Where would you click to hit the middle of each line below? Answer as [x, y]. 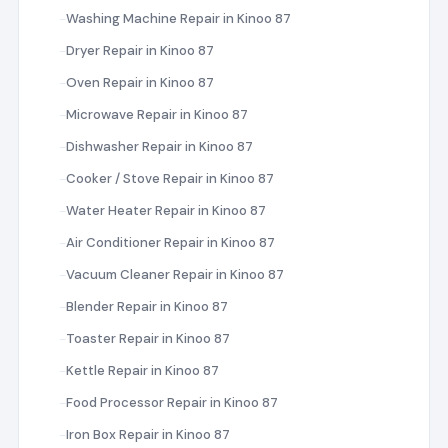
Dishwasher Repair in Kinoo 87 [159, 146]
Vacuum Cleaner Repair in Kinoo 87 [174, 274]
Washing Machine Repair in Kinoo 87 [178, 18]
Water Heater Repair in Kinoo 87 [165, 210]
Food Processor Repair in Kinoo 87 [171, 402]
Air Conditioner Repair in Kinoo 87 [170, 242]
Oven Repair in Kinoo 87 [139, 82]
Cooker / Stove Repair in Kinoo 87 [169, 178]
